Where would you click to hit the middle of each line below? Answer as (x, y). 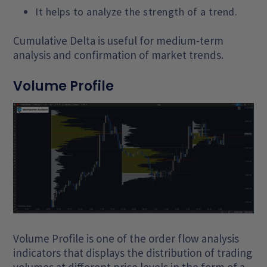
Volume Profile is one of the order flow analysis (126, 239)
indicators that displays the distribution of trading (133, 253)
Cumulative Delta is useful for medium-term (119, 41)
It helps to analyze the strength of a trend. (136, 12)
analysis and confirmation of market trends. (119, 55)
